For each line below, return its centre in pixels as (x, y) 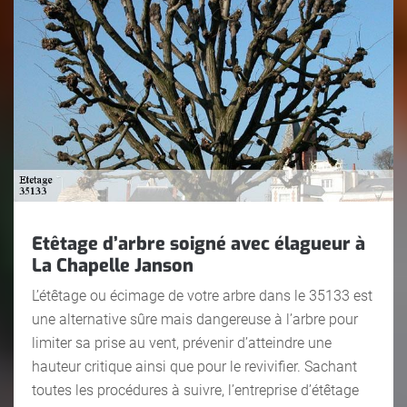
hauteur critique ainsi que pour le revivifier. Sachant (194, 366)
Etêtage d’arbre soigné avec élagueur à (199, 243)
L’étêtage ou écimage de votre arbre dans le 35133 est (202, 295)
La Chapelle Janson (113, 265)
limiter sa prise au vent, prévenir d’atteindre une (182, 342)
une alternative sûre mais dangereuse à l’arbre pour (195, 319)
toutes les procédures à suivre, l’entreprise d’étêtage (195, 390)
